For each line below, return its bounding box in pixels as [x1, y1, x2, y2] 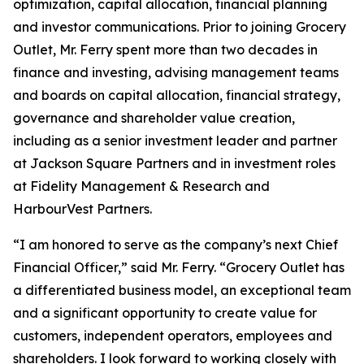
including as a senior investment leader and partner [13, 132, 337, 149]
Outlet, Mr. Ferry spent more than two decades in [13, 41, 318, 58]
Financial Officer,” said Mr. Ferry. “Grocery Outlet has [13, 259, 344, 275]
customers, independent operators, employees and [13, 327, 332, 344]
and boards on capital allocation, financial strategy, [13, 87, 340, 103]
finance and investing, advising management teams [13, 64, 339, 80]
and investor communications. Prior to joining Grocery [13, 19, 346, 35]
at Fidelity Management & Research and [13, 178, 270, 194]
